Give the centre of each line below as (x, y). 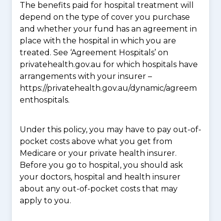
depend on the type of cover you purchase (105, 17)
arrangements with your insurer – (86, 76)
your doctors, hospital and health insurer (100, 177)
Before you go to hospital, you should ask (101, 165)
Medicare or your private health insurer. (98, 153)
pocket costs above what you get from (96, 141)
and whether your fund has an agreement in (108, 29)
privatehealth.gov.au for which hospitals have (109, 64)
